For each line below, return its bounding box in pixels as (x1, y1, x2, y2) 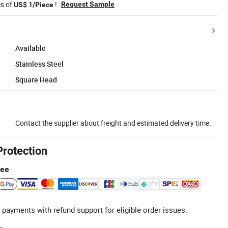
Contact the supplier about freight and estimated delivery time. (15, 118, 211, 128)
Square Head (15, 74, 57, 84)
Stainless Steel (15, 59, 64, 69)
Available (15, 43, 46, 53)
